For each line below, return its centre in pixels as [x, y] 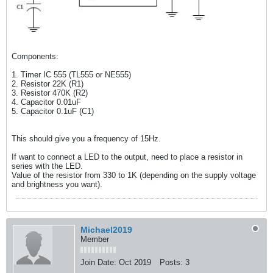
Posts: [171, 263]
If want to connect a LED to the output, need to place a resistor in [127, 157]
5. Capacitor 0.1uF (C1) [53, 112]
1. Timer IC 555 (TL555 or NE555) [71, 75]
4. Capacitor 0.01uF [46, 102]
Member [95, 239]
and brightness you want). [57, 185]
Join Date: [98, 263]
